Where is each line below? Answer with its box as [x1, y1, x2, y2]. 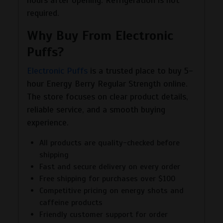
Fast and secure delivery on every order [39, 161, 180, 172]
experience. [27, 116, 69, 128]
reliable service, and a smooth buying [27, 104, 165, 115]
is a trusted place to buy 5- [88, 65, 193, 76]
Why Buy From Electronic [27, 27, 173, 44]
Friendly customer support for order [39, 209, 168, 220]
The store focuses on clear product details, [27, 91, 188, 102]
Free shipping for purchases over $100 [39, 173, 175, 184]
